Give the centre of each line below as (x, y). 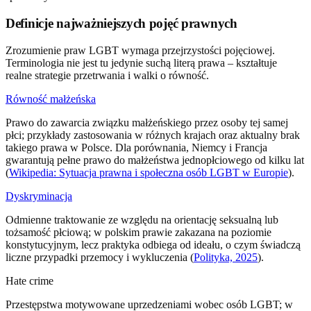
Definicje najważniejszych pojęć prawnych (121, 24)
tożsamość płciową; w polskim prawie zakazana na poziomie (138, 232)
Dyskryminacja (39, 196)
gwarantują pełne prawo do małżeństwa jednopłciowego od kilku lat (155, 160)
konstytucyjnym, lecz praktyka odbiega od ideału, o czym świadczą (153, 244)
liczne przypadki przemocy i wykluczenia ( (100, 257)
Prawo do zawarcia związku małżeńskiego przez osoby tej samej (147, 122)
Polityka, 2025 (226, 257)
